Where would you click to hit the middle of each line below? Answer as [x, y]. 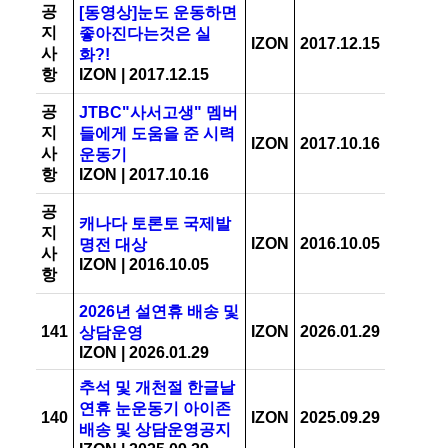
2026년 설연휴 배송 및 [159, 311]
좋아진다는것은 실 [145, 33]
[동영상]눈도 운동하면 [158, 12]
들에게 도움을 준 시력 [157, 133]
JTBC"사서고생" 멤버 [158, 112]
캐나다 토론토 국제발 [155, 223]
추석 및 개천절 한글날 [157, 387]
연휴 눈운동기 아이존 [155, 408]
